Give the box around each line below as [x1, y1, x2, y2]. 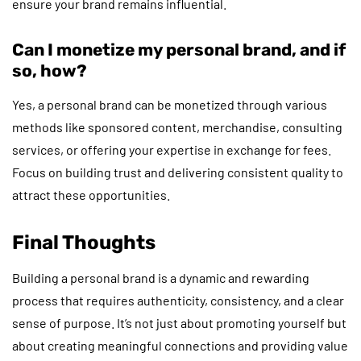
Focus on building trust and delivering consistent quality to [12, 164, 343, 180]
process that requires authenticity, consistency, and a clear [12, 292, 344, 308]
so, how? [12, 60, 87, 81]
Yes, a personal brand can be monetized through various [12, 96, 327, 112]
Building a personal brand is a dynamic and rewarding [12, 269, 309, 285]
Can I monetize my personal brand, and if [12, 39, 346, 60]
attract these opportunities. [12, 186, 170, 202]
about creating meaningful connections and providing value [12, 337, 348, 353]
